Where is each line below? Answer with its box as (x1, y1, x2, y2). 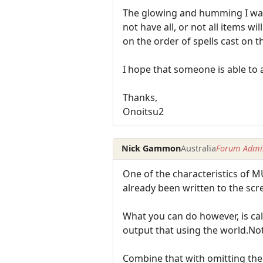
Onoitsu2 (123, 104, 164, 118)
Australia (181, 143, 217, 154)
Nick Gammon (122, 143, 181, 154)
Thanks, (123, 90, 157, 104)
